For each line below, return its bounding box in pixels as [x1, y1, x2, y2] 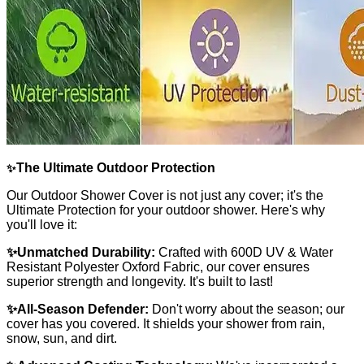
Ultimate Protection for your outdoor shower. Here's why [6, 202, 325, 217]
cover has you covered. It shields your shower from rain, [6, 316, 325, 331]
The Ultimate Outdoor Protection [16, 160, 215, 175]
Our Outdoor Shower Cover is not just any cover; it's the [6, 188, 323, 202]
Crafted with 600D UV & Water [155, 245, 333, 259]
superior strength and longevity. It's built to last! [6, 274, 273, 288]
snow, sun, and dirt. [6, 331, 117, 345]
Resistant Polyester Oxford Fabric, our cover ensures [6, 259, 310, 274]
